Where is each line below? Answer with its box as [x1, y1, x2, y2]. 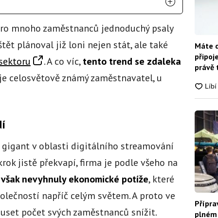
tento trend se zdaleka [82, 54, 181, 68]
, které [148, 172, 174, 185]
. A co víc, [43, 54, 83, 68]
